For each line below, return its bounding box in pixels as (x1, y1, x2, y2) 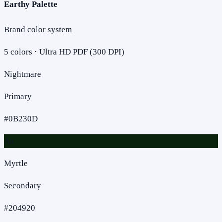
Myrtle (4, 158, 28, 168)
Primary (4, 91, 32, 101)
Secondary (4, 180, 41, 190)
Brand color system (4, 24, 72, 34)
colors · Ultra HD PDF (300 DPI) (8, 47, 124, 56)
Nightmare (4, 69, 41, 79)
